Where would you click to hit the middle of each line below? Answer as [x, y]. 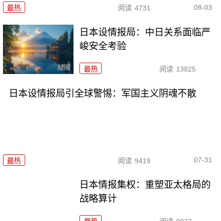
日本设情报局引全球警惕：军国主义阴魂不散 [102, 94]
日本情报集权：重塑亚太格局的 [145, 185]
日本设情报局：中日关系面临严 [145, 33]
